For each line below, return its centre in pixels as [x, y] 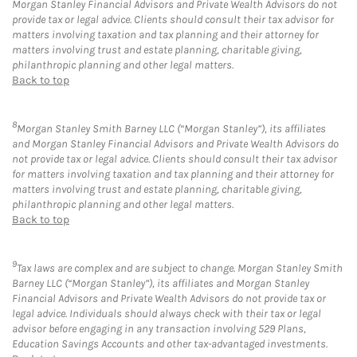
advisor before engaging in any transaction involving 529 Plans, [159, 328]
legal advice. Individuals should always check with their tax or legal [167, 313]
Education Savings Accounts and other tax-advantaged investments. [170, 343]
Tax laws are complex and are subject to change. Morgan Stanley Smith [180, 268]
